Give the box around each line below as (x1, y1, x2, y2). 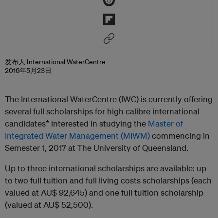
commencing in (150, 130, 210, 141)
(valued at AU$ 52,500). (5, 200, 93, 210)
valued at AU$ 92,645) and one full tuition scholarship (5, 187, 203, 198)
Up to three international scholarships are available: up (5, 163, 206, 173)
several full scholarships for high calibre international (5, 106, 200, 116)
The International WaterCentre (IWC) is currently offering (5, 94, 213, 104)
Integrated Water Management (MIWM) (5, 130, 150, 141)
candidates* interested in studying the (5, 118, 148, 128)
